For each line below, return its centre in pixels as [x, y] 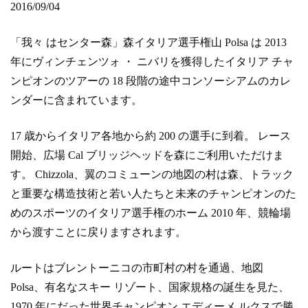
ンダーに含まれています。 [76, 100]
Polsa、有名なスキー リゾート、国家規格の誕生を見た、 [150, 287]
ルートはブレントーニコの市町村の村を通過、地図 [137, 268]
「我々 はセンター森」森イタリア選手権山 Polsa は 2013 [148, 43]
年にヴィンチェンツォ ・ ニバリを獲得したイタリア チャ [152, 62]
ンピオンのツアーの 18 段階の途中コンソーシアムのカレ [151, 81]
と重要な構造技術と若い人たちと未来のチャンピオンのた [153, 194]
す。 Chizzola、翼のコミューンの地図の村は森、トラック [152, 175]
